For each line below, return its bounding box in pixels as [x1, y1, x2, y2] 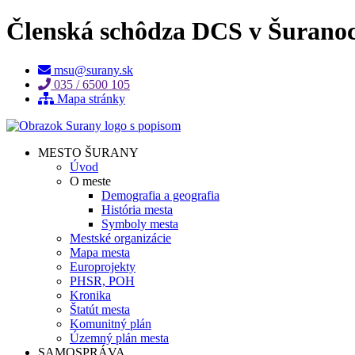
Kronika [70, 288, 111, 302]
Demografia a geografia [101, 188, 219, 202]
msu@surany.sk [54, 63, 133, 77]
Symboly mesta [101, 216, 178, 231]
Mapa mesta [70, 245, 130, 259]
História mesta [101, 202, 173, 216]
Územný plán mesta [70, 330, 169, 345]
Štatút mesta [70, 302, 130, 316]
